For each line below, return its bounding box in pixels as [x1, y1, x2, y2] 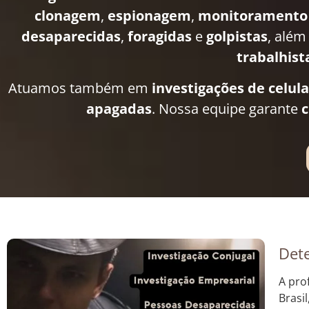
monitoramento [197, 6, 308, 26]
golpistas [206, 27, 268, 46]
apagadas [86, 99, 152, 118]
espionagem [107, 6, 191, 26]
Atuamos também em [8, 78, 152, 97]
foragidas [128, 27, 192, 46]
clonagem [34, 6, 101, 26]
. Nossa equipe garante [152, 99, 301, 118]
